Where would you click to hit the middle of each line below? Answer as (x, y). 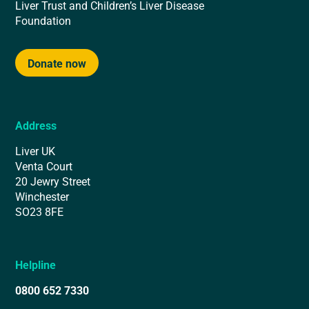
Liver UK (36, 151)
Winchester (42, 197)
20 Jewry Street (53, 181)
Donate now (57, 63)
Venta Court (44, 166)
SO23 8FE (40, 212)
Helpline (36, 265)
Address (36, 126)
